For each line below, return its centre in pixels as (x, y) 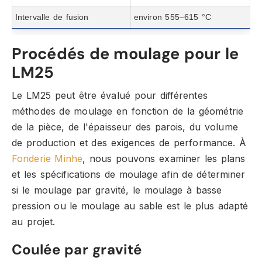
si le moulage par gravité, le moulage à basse (117, 190)
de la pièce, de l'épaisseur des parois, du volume (125, 127)
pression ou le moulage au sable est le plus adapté (130, 206)
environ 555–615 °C (173, 17)
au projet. (34, 222)
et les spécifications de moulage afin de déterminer (129, 174)
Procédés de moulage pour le (125, 54)
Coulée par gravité (77, 249)
